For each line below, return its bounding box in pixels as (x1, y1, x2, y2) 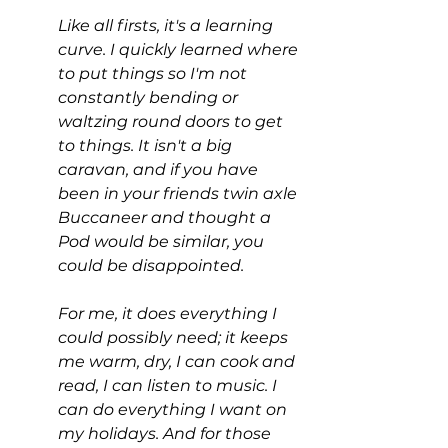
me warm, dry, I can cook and (58, 352, 299, 371)
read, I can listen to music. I (58, 376, 281, 395)
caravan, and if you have (58, 160, 262, 179)
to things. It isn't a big (58, 136, 236, 155)
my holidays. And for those (58, 424, 275, 443)
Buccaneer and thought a (58, 208, 275, 227)
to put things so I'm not (58, 64, 251, 83)
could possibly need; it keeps (58, 328, 292, 347)
